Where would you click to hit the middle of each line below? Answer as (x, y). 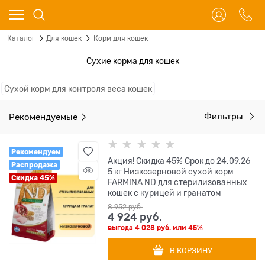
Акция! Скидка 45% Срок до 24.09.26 (179, 161)
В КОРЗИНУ (191, 250)
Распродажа (34, 165)
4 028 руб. (153, 228)
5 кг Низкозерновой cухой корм (171, 172)
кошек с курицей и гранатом (165, 193)
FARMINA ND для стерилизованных (178, 182)
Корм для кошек (120, 38)
